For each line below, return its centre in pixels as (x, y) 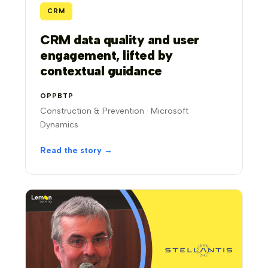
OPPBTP (57, 96)
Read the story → (77, 151)
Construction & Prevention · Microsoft (115, 111)
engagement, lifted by (106, 56)
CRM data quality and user (120, 40)
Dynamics (60, 125)
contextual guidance (101, 71)
